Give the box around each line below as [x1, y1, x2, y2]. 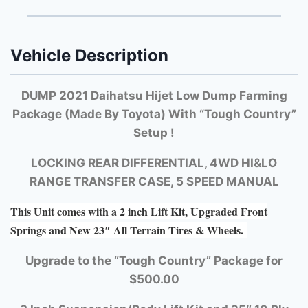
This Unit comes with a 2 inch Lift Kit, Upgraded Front [10, 203, 267, 220]
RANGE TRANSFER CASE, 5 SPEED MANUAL [29, 175, 279, 189]
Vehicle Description [10, 45, 168, 65]
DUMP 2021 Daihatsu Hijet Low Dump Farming [21, 89, 287, 103]
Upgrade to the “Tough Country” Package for [25, 254, 283, 268]
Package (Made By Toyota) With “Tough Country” [12, 107, 296, 122]
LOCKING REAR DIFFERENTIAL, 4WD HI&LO [31, 156, 277, 170]
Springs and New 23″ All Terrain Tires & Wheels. [10, 222, 247, 239]
